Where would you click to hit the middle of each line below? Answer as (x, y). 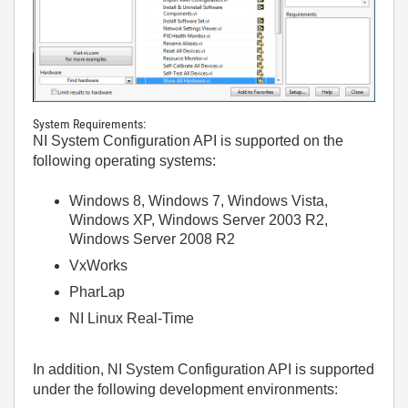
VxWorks (98, 265)
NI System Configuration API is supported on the (188, 140)
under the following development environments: (185, 390)
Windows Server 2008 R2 (152, 239)
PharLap (97, 291)
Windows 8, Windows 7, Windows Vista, (199, 200)
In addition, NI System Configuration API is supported (204, 370)
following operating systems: (124, 160)
